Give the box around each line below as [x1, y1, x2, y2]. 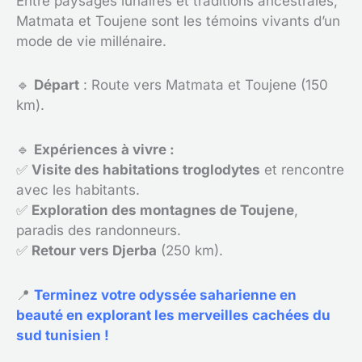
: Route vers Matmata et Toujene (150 [79, 77, 328, 94]
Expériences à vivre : [34, 141, 175, 158]
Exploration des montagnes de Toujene [32, 202, 294, 218]
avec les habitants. [16, 182, 140, 198]
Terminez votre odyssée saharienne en [34, 286, 297, 303]
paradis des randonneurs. [16, 222, 181, 238]
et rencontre [260, 162, 344, 178]
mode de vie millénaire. [16, 32, 166, 49]
